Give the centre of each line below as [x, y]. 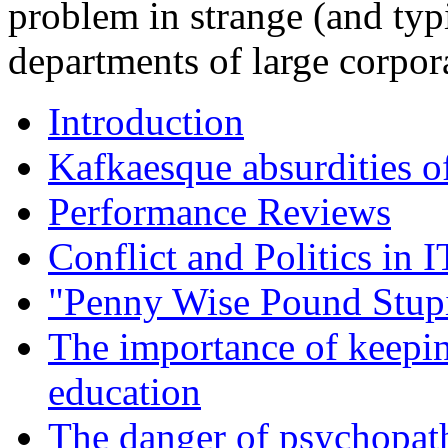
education [124, 391]
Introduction [146, 121]
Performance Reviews [219, 211]
